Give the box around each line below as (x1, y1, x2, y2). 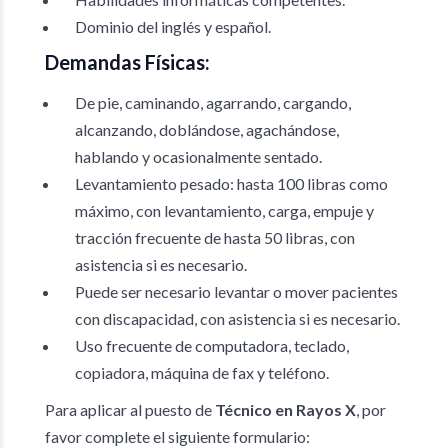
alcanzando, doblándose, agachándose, (75, 120, 339, 139)
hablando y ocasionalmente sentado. (75, 147, 322, 166)
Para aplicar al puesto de (45, 400, 212, 419)
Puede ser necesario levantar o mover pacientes (75, 282, 398, 301)
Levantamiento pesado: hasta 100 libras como (75, 174, 388, 193)
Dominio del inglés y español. (75, 17, 271, 36)
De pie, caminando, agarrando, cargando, (75, 93, 351, 112)
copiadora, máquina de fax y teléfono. (75, 363, 329, 382)
